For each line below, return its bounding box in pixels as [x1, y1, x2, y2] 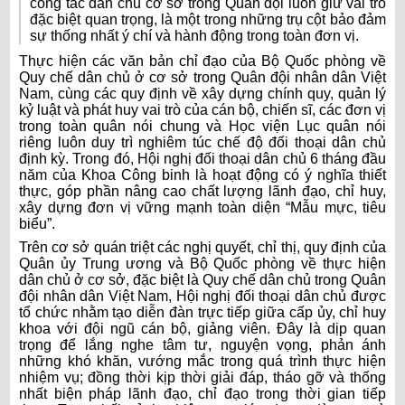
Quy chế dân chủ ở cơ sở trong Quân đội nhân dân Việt [19, 70, 386, 86]
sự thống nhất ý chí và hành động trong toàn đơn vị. [30, 28, 359, 44]
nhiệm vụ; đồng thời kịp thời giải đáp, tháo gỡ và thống [19, 370, 386, 386]
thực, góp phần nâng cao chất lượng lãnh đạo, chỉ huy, [19, 184, 386, 200]
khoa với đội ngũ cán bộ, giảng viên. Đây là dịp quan [19, 321, 386, 337]
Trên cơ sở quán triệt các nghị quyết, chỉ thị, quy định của [19, 240, 386, 256]
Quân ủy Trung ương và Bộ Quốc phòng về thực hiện [19, 256, 386, 272]
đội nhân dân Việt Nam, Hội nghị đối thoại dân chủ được [19, 288, 386, 305]
